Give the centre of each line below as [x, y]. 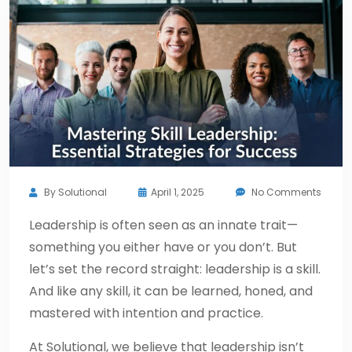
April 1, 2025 [178, 192]
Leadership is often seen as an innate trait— [163, 225]
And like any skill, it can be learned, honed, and [171, 291]
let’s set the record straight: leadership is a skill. [175, 269]
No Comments [286, 192]
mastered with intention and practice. [146, 313]
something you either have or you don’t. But [163, 247]
